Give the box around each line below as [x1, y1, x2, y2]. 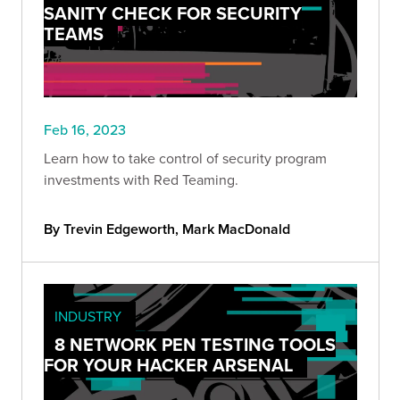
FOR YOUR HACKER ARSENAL [44, 351, 293, 378]
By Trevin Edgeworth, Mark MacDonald [44, 218, 290, 239]
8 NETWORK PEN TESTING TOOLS [54, 330, 336, 357]
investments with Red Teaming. [44, 169, 238, 189]
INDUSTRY [54, 305, 121, 326]
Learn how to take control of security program [44, 147, 327, 168]
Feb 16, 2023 [44, 119, 126, 139]
